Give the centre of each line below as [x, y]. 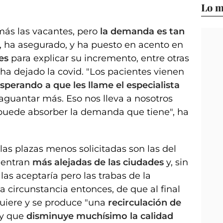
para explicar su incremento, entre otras [99, 58]
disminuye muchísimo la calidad [100, 216]
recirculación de [145, 202]
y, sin [177, 162]
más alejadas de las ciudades [99, 162]
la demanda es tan [142, 31]
